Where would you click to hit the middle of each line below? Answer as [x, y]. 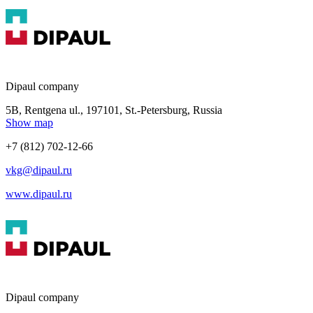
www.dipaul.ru [39, 194]
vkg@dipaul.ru [39, 170]
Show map [29, 122]
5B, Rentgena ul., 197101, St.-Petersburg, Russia [114, 110]
